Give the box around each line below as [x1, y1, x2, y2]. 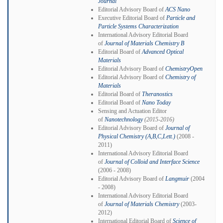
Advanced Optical [142, 48, 184, 55]
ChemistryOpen [165, 65, 203, 72]
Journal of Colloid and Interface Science [105, 158, 200, 165]
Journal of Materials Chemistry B [105, 39, 184, 47]
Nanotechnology [105, 115, 143, 123]
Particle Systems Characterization [98, 22, 179, 30]
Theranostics [142, 90, 173, 98]
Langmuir [165, 175, 189, 182]
